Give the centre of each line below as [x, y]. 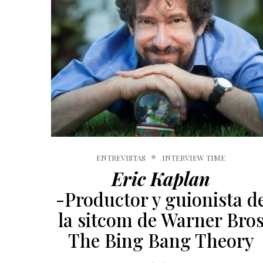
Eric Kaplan [161, 178]
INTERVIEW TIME [194, 157]
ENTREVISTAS [121, 157]
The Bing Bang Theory [161, 240]
